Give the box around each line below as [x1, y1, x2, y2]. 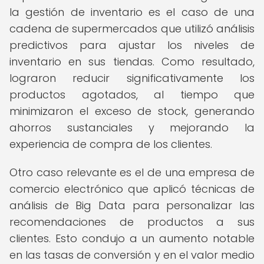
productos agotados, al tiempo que [9, 87, 255, 102]
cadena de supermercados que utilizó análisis [9, 21, 255, 36]
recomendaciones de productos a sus [9, 214, 255, 229]
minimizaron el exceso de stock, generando [9, 104, 255, 118]
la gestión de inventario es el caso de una [9, 5, 255, 19]
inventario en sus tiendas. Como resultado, [9, 54, 255, 69]
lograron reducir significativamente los [9, 71, 255, 85]
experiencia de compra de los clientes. [9, 137, 212, 151]
